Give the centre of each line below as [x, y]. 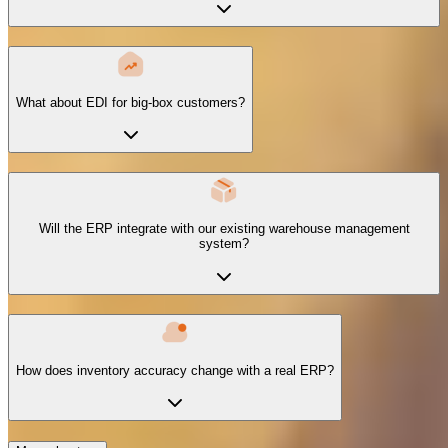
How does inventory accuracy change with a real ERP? [175, 370]
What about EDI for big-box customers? [130, 103]
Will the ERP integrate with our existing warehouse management [224, 229]
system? [224, 244]
